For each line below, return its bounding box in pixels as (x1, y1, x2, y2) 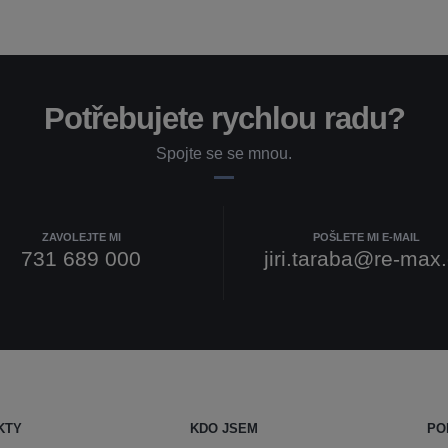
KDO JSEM (190, 421, 258, 436)
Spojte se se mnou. (156, 144, 292, 162)
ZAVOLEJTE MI (41, 230, 121, 243)
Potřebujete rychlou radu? (43, 100, 405, 136)
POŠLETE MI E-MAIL (313, 230, 420, 243)
